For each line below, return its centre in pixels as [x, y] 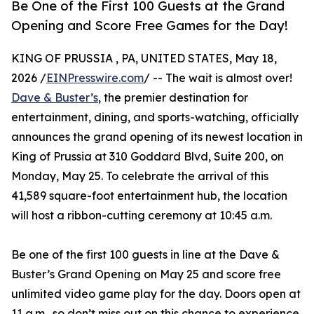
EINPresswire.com [95, 78]
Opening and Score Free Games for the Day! [150, 26]
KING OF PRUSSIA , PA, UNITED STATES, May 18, [144, 59]
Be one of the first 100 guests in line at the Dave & [145, 255]
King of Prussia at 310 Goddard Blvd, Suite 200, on [148, 157]
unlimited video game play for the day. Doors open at [156, 294]
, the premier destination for [173, 98]
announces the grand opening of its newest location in [157, 137]
